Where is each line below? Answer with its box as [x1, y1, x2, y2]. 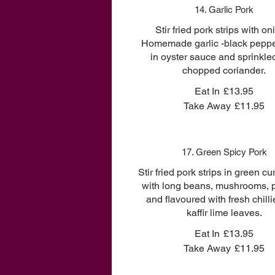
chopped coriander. [182, 64, 266, 76]
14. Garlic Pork [195, 4, 254, 15]
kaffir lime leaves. [186, 207, 262, 219]
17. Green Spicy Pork [181, 147, 267, 157]
